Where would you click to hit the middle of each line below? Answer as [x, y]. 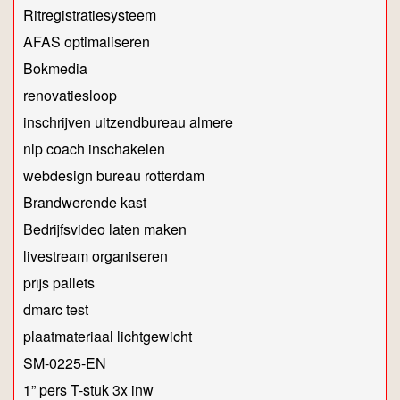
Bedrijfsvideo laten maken [105, 229]
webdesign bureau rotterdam [114, 176]
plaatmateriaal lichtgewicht [108, 337]
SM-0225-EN [65, 363]
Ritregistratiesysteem [90, 15]
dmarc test [56, 310]
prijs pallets [59, 283]
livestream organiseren [96, 256]
